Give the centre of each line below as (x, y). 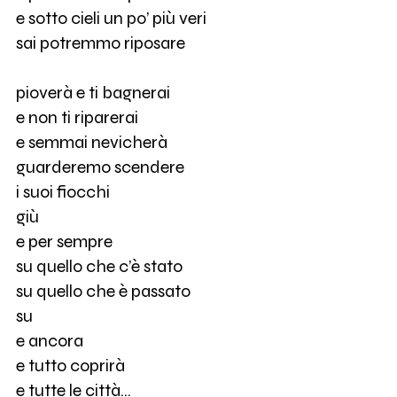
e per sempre (64, 242)
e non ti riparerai (77, 118)
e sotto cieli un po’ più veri (111, 19)
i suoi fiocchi (62, 192)
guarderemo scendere (100, 167)
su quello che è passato (103, 292)
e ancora (49, 341)
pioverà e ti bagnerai (93, 93)
